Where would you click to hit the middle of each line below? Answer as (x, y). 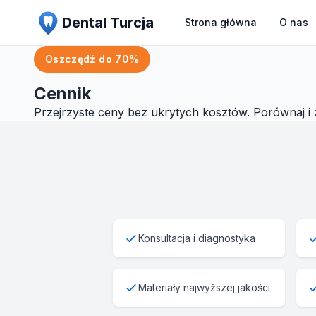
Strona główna (221, 22)
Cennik (62, 93)
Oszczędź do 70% (92, 59)
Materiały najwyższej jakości (204, 287)
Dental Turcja (108, 23)
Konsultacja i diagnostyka (197, 238)
